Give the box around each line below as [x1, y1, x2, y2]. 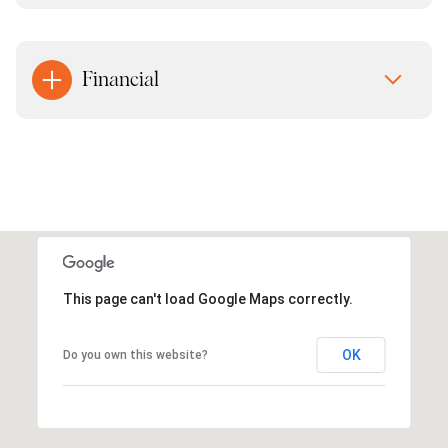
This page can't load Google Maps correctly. [62, 290, 353, 307]
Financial [82, 69, 159, 90]
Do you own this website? [62, 347, 208, 362]
